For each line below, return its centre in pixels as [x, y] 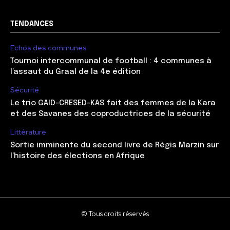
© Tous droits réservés [115, 214]
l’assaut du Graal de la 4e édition [75, 72]
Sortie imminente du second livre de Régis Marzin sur [114, 146]
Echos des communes [49, 48]
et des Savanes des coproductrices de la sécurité [110, 114]
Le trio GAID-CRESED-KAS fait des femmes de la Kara [113, 103]
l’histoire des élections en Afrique [78, 156]
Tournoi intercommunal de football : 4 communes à [111, 61]
